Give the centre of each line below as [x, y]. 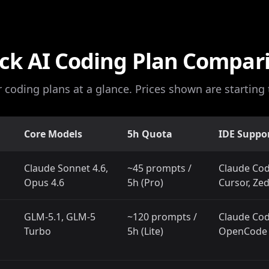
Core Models [53, 134]
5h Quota [150, 134]
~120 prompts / [162, 217]
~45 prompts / [159, 168]
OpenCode [243, 231]
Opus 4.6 [44, 183]
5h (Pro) [145, 183]
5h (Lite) [145, 231]
